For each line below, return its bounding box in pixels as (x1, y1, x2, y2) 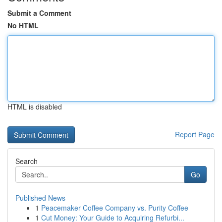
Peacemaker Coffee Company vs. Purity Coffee (41, 203, 188, 213)
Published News (15, 193, 65, 203)
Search (15, 156, 38, 166)
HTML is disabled (7, 102, 62, 111)
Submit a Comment (7, 8, 71, 18)
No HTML (7, 20, 39, 30)
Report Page (175, 129, 215, 139)
